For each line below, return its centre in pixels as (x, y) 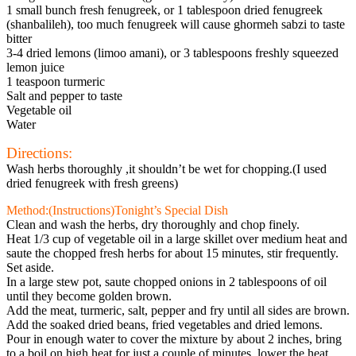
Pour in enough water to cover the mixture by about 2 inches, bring (174, 339)
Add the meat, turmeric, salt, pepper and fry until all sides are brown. (178, 310)
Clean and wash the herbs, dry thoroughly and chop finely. (153, 224)
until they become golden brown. (89, 296)
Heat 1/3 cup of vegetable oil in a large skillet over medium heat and (177, 238)
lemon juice (35, 67)
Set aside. (30, 267)
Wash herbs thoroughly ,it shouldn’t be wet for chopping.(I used (166, 168)
